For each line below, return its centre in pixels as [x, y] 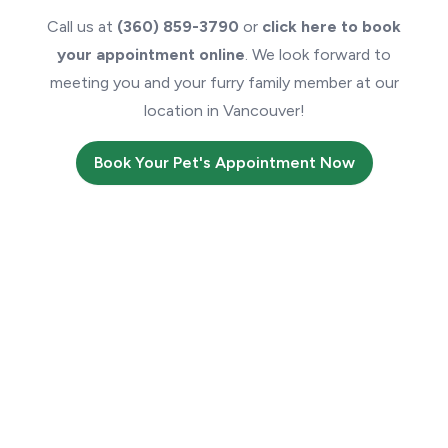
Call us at [82, 27]
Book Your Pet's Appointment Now [224, 163]
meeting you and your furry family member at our [224, 83]
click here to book [331, 27]
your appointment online [151, 55]
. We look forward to [318, 55]
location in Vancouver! [224, 111]
